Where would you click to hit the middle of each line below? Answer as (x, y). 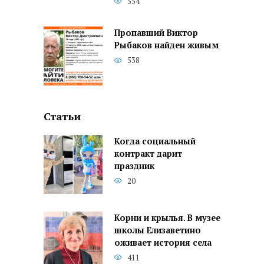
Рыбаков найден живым (166, 45)
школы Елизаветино (158, 230)
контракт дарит (148, 154)
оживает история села (163, 243)
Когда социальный (155, 141)
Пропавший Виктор (156, 33)
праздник (134, 166)
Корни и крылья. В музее (167, 218)
